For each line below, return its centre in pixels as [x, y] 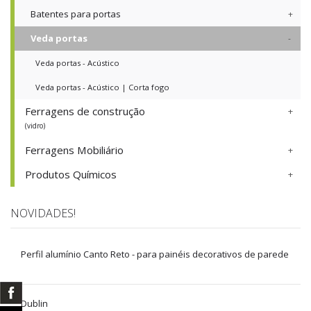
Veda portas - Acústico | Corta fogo [102, 87]
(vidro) [35, 126]
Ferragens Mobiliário [74, 150]
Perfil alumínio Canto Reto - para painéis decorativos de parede [155, 254]
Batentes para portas [76, 14]
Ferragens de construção [85, 111]
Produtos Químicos [71, 175]
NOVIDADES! [43, 213]
